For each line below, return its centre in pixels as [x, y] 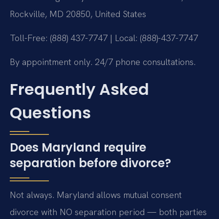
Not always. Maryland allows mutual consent [96, 195]
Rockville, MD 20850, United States [78, 14]
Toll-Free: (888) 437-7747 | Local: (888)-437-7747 [104, 38]
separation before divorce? [90, 163]
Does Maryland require [78, 147]
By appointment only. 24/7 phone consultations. [103, 62]
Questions [50, 112]
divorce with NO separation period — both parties [108, 212]
